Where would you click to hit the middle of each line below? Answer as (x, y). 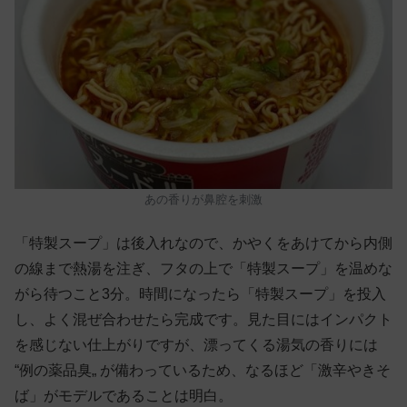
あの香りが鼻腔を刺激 (203, 200)
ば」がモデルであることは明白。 (124, 395)
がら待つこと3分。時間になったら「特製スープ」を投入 (200, 293)
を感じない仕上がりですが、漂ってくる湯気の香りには (196, 344)
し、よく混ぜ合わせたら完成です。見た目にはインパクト (203, 319)
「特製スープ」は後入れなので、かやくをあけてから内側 (203, 243)
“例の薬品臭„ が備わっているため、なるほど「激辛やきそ (203, 370)
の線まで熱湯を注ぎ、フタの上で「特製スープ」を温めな (203, 268)
